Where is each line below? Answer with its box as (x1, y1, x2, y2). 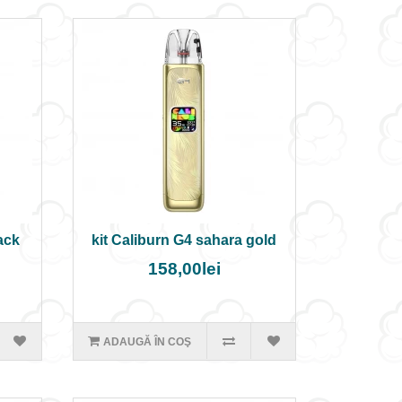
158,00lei (147, 259, 221, 278)
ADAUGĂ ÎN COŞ (103, 336, 192, 348)
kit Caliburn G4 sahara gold (92, 232, 277, 248)
